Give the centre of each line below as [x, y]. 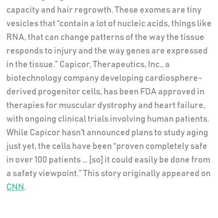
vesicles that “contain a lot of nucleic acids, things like [109, 24]
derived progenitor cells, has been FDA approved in [105, 92]
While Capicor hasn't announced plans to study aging [107, 133]
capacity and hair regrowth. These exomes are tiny [104, 10]
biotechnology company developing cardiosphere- [104, 78]
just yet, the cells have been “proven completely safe [107, 146]
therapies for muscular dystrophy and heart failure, [106, 105]
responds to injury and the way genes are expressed [107, 51]
